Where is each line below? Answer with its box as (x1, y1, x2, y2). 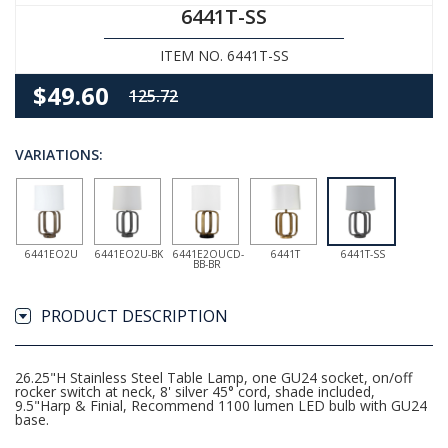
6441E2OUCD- (173, 247, 244, 261)
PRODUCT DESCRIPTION (41, 305, 228, 327)
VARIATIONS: (15, 145, 103, 164)
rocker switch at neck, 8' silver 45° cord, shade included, (15, 382, 375, 401)
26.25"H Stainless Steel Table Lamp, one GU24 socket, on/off (15, 368, 412, 387)
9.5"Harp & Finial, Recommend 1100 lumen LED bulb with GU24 (15, 396, 427, 415)
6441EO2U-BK (95, 247, 163, 261)
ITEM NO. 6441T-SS (159, 46, 289, 65)
